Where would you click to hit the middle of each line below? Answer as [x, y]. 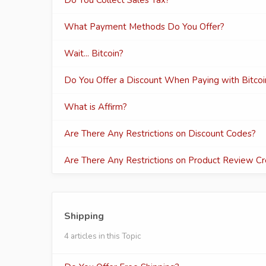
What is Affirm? [96, 107]
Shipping [84, 216]
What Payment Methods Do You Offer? [144, 27]
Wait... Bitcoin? [94, 53]
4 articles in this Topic [102, 236]
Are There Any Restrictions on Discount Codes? [160, 134]
